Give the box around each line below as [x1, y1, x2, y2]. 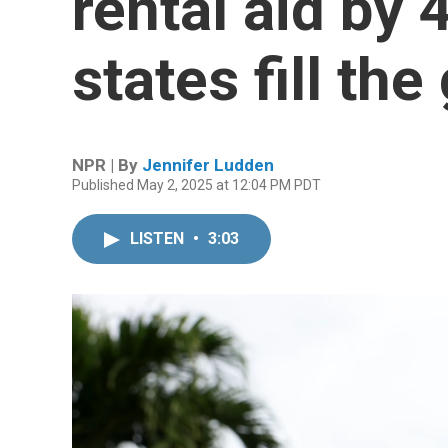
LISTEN [130, 229, 188, 248]
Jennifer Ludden [142, 155, 274, 175]
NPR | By [72, 155, 142, 175]
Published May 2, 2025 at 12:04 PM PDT [72, 177, 321, 193]
